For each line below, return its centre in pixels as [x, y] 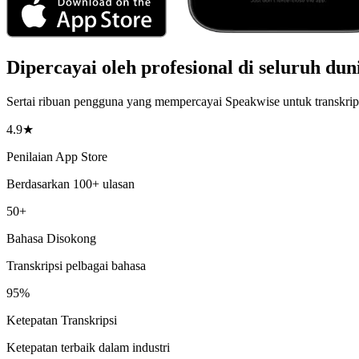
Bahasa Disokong [51, 238]
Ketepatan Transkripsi [62, 320]
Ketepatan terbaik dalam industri [88, 347]
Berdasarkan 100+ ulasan [71, 184]
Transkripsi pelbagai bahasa [76, 265]
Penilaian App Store [57, 156]
